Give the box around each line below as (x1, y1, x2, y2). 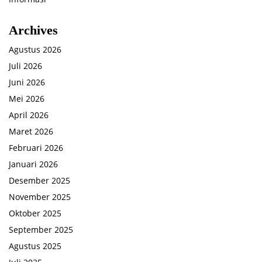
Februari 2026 (9, 142, 63, 153)
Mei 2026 (9, 92, 44, 104)
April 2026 (9, 109, 49, 120)
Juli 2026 (9, 60, 42, 71)
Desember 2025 (9, 174, 70, 186)
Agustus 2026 (9, 43, 61, 55)
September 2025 (9, 223, 73, 235)
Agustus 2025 (9, 240, 61, 251)
